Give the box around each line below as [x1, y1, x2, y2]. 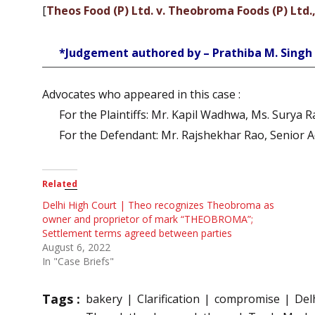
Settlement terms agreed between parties [42, 226, 232, 240]
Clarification [137, 291, 200, 307]
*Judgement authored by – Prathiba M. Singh [59, 45, 312, 61]
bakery [86, 291, 122, 307]
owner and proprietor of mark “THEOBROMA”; [42, 212, 253, 226]
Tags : [42, 290, 80, 308]
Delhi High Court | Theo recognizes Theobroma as [42, 198, 274, 212]
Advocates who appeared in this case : [42, 86, 240, 103]
